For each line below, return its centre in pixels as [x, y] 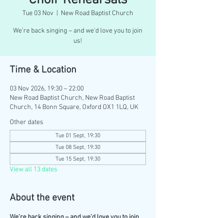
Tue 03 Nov [38, 13]
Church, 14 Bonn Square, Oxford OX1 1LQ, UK [74, 107]
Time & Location [43, 70]
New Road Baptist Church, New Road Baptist [72, 98]
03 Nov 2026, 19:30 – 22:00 [47, 89]
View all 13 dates [34, 170]
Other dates [27, 122]
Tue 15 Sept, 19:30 [78, 159]
